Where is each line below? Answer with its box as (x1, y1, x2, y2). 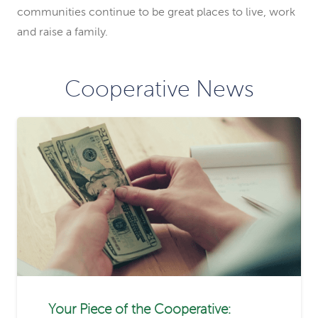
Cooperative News (64, 79, 254, 102)
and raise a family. (17, 27, 108, 38)
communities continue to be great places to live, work (17, 7, 295, 18)
